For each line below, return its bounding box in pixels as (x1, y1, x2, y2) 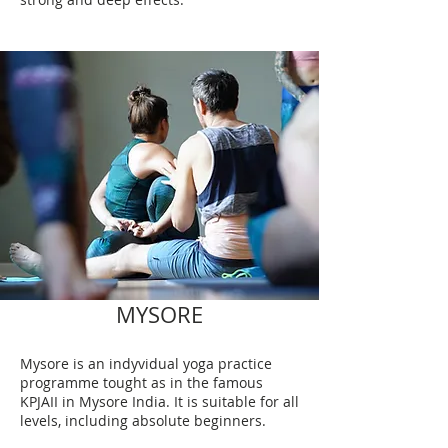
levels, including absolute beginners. (20, 411, 270, 430)
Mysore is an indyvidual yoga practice (20, 354, 272, 373)
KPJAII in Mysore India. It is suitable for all (20, 392, 299, 411)
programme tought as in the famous (20, 373, 263, 392)
